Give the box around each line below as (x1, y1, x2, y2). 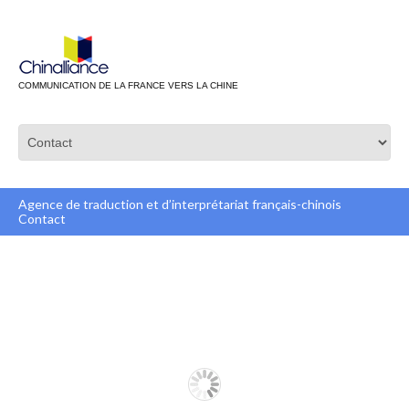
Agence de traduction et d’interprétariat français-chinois (18, 196, 341, 212)
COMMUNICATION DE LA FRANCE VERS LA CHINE (18, 80, 238, 90)
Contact (18, 211, 66, 226)
